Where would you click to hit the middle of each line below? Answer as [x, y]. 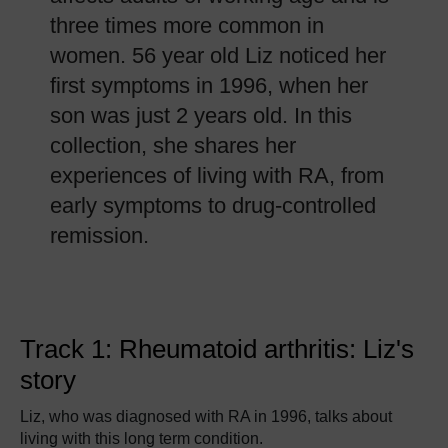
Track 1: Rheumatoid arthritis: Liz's [217, 349]
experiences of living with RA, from [217, 175]
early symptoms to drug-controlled [213, 205]
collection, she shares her [173, 145]
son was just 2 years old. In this [201, 115]
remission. [99, 235]
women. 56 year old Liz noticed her [218, 55]
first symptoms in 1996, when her [209, 85]
